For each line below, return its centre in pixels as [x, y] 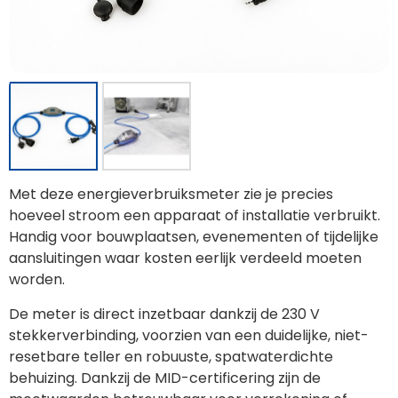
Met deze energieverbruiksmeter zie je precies [171, 195]
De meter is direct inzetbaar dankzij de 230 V [164, 314]
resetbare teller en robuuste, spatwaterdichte [171, 357]
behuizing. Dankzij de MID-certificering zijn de [165, 378]
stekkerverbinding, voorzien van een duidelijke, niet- [189, 336]
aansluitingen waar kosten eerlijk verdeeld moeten [185, 259]
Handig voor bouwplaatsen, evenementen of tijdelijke [194, 237]
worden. [37, 280]
